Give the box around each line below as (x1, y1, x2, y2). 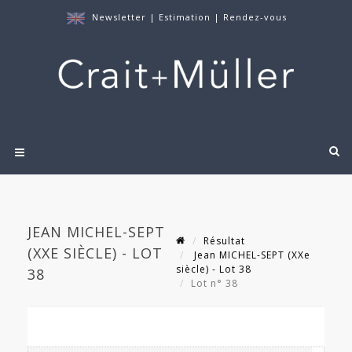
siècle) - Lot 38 (176, 262, 251, 277)
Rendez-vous (222, 11, 287, 23)
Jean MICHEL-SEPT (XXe (191, 248, 310, 262)
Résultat (203, 234, 245, 248)
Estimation (158, 11, 214, 23)
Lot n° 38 (191, 277, 241, 291)
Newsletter (91, 11, 146, 23)
